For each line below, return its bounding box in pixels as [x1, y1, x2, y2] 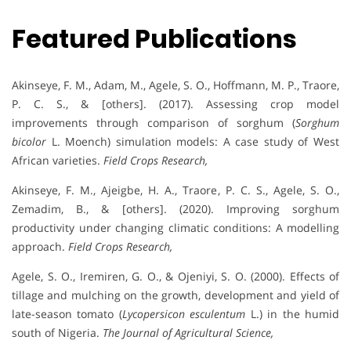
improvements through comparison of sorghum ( [12, 114, 295, 130]
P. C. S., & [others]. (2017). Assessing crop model [12, 96, 339, 111]
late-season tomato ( [12, 306, 122, 321]
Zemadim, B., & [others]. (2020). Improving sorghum [12, 201, 339, 216]
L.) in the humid [245, 306, 340, 321]
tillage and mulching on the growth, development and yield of [12, 287, 339, 302]
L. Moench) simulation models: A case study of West [46, 133, 339, 149]
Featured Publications [12, 21, 297, 57]
